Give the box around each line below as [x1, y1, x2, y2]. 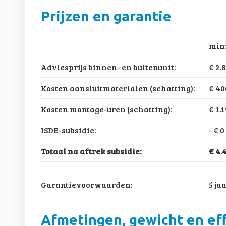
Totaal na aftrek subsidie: [40, 146, 142, 157]
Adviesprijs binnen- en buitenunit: [40, 61, 176, 72]
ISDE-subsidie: [40, 125, 96, 136]
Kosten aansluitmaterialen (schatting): [40, 82, 195, 93]
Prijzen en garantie [40, 8, 172, 24]
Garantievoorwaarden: [40, 179, 133, 190]
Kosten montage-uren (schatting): [40, 103, 173, 115]
